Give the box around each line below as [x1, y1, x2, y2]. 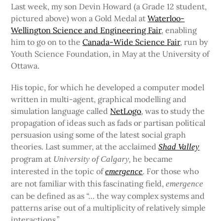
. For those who [143, 166, 199, 176]
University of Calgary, [53, 154, 131, 164]
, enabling [161, 25, 197, 36]
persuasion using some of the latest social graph [11, 129, 186, 140]
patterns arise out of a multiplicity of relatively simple [11, 202, 206, 213]
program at [11, 153, 54, 164]
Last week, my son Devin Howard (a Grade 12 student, [11, 1, 207, 12]
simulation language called [11, 106, 110, 116]
